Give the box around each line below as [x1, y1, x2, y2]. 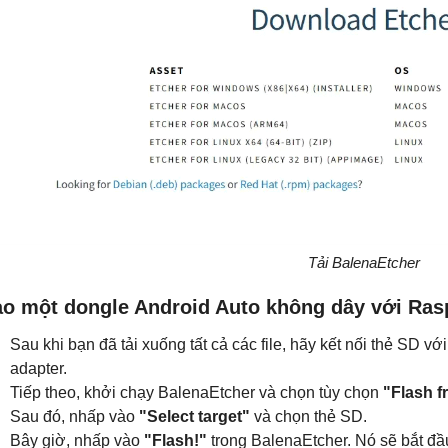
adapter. [10, 360, 67, 377]
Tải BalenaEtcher [308, 254, 420, 271]
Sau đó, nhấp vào [10, 408, 139, 425]
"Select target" [139, 408, 250, 425]
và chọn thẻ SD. [250, 408, 367, 425]
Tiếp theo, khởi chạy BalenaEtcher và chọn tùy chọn [10, 384, 383, 401]
